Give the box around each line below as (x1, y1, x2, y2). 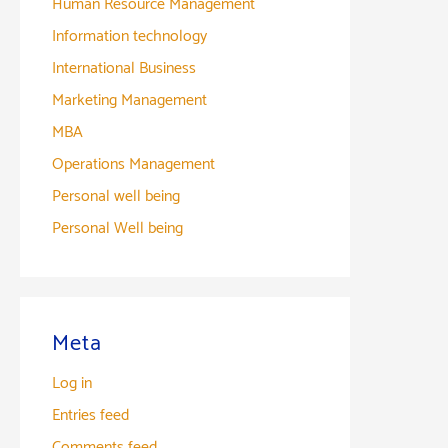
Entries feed (52, 401, 129, 429)
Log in (52, 369, 92, 397)
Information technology (52, 22, 207, 50)
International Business (52, 54, 196, 82)
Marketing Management (52, 86, 207, 114)
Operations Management (52, 150, 215, 178)
